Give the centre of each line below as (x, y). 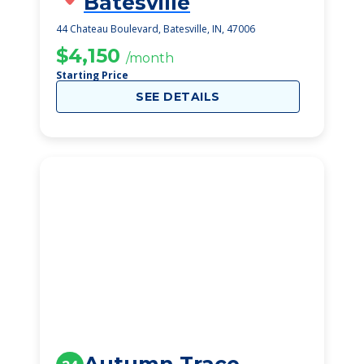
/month (150, 58)
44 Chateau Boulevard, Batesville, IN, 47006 (156, 29)
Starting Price (92, 75)
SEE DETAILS (178, 97)
